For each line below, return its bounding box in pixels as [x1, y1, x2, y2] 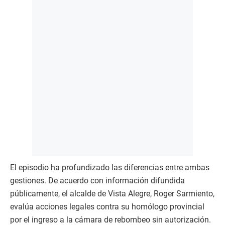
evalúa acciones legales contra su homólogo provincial [10, 202, 204, 212]
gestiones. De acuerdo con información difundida [10, 176, 185, 186]
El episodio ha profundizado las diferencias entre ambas [10, 163, 209, 173]
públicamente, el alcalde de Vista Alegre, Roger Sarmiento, [10, 189, 214, 199]
